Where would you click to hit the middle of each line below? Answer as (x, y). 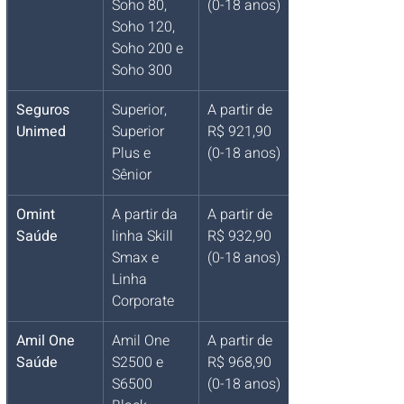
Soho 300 (142, 71)
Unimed (41, 132)
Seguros (45, 110)
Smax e (137, 258)
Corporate (143, 302)
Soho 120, (145, 28)
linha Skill (144, 237)
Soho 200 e (149, 49)
